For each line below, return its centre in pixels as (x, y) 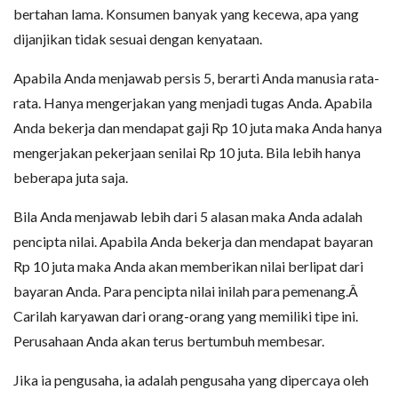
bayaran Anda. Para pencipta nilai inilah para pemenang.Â (187, 291)
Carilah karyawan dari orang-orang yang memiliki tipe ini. (186, 316)
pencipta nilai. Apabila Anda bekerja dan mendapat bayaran (193, 241)
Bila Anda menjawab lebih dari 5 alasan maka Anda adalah (188, 216)
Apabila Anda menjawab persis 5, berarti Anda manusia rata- (196, 78)
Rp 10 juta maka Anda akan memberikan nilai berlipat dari (188, 266)
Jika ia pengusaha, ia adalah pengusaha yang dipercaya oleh (191, 380)
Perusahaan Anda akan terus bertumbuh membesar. (169, 341)
